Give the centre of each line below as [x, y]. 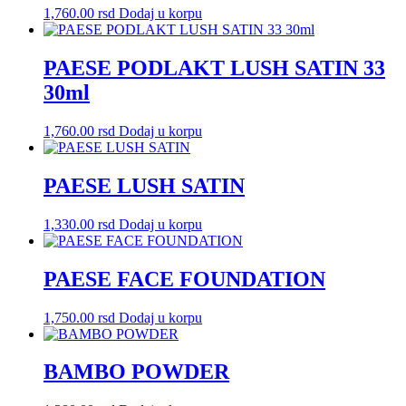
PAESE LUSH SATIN [144, 185]
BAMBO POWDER [136, 372]
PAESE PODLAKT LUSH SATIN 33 [214, 68]
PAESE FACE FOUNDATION [184, 279]
